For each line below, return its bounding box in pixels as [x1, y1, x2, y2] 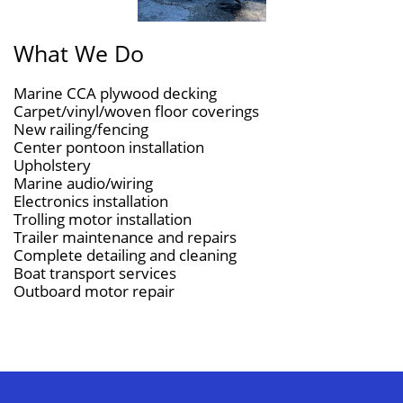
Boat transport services [13, 263, 176, 283]
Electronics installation [13, 191, 168, 211]
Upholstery [13, 155, 91, 175]
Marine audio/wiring [13, 173, 153, 193]
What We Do [13, 38, 144, 68]
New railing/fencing [13, 119, 148, 139]
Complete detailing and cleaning [13, 245, 237, 265]
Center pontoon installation [13, 137, 204, 157]
